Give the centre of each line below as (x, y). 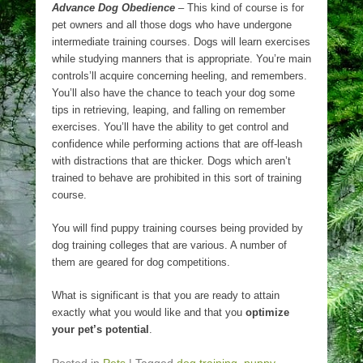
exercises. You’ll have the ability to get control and (170, 127)
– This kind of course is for (241, 8)
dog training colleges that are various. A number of (169, 245)
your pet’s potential (100, 329)
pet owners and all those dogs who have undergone (172, 25)
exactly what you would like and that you (149, 312)
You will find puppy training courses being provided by (177, 228)
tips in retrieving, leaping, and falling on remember (169, 110)
